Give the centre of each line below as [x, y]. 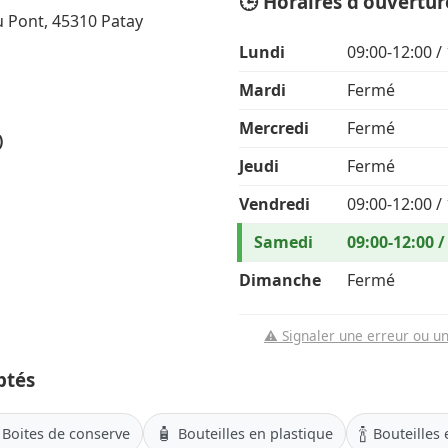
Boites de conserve [66, 433]
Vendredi [274, 204]
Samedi [283, 242]
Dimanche [280, 280]
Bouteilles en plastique [255, 433]
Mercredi [274, 128]
